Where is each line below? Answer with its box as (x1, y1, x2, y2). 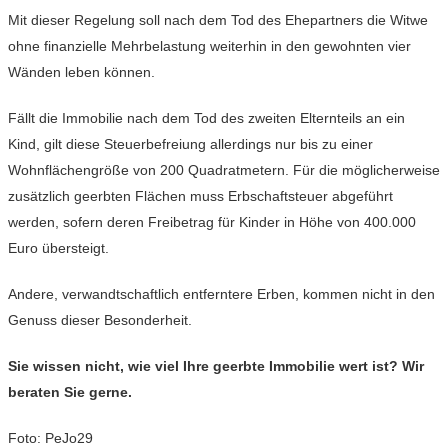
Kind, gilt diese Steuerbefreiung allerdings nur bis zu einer (8, 136, 373, 153)
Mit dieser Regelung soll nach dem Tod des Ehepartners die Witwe (8, 12, 428, 29)
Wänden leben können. (8, 64, 155, 81)
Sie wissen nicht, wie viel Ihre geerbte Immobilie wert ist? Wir (8, 358, 424, 375)
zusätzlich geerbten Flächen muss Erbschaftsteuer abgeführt (8, 188, 393, 205)
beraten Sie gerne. (8, 384, 132, 401)
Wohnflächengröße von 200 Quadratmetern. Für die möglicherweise (8, 162, 440, 179)
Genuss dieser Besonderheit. (8, 312, 192, 329)
